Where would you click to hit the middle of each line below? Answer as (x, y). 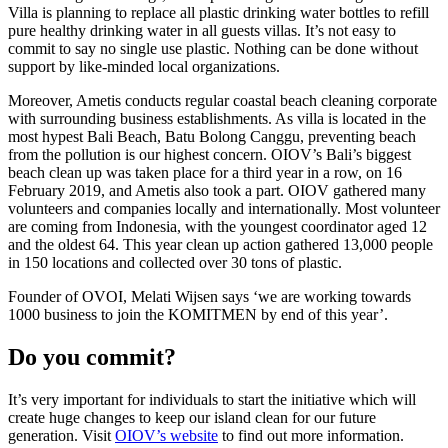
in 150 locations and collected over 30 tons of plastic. (175, 263)
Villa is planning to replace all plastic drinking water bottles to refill (218, 13)
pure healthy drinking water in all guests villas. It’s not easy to (202, 31)
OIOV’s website (166, 436)
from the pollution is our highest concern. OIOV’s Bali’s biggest (209, 155)
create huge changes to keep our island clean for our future (192, 418)
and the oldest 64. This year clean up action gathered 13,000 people (220, 245)
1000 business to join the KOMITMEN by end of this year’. (198, 315)
